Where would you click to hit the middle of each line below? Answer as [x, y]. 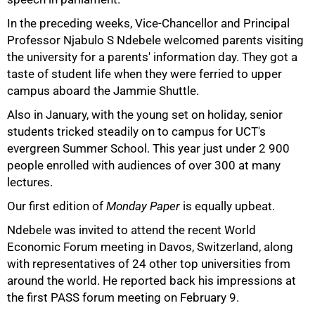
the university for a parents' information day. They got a [152, 57]
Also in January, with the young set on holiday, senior [145, 115]
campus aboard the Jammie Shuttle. [103, 91]
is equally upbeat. [227, 206]
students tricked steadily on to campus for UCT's [136, 131]
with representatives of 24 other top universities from [149, 264]
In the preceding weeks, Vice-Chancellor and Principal [148, 23]
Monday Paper [143, 206]
